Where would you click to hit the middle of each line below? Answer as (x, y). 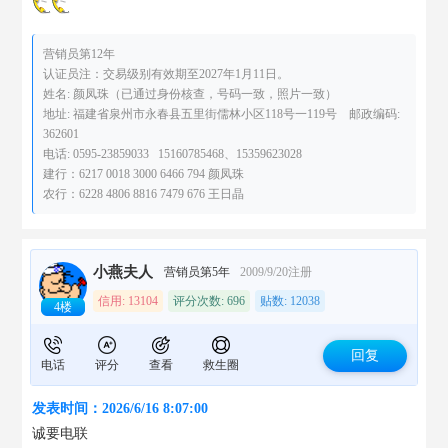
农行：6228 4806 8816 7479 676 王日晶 (144, 194)
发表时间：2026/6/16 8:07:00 (120, 408)
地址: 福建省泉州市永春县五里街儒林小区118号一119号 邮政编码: (222, 114)
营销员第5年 (197, 272)
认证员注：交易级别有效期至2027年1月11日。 (166, 74)
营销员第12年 (79, 54)
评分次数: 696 (209, 301)
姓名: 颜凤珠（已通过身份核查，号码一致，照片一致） (190, 94)
